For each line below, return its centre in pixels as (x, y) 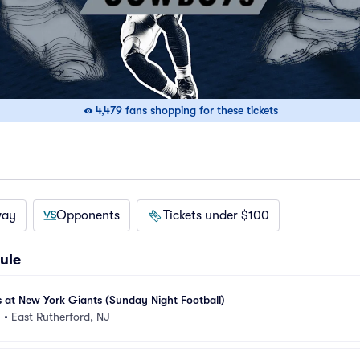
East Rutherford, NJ (61, 316)
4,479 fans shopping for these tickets (186, 110)
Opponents (88, 215)
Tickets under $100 (216, 215)
